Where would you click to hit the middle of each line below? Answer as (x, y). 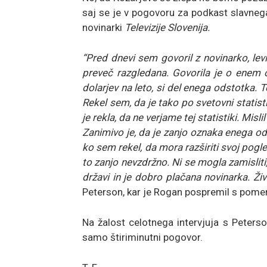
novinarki (103, 27)
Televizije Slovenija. (167, 27)
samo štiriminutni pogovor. (142, 237)
